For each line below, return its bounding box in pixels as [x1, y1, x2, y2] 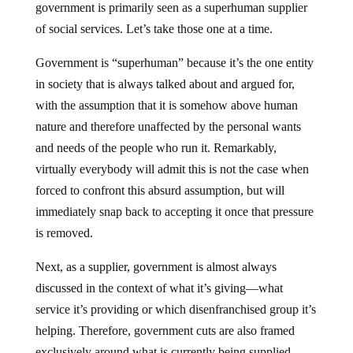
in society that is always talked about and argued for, [35, 76, 295, 91]
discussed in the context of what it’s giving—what [35, 281, 283, 295]
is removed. [35, 225, 93, 240]
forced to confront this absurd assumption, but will [35, 183, 284, 197]
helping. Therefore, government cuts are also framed [35, 323, 295, 337]
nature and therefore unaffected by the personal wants [35, 119, 301, 133]
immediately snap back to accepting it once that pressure [35, 204, 314, 218]
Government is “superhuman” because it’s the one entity [35, 55, 314, 69]
